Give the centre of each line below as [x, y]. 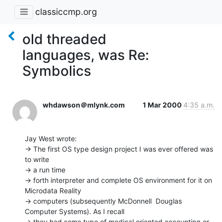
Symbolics [57, 71]
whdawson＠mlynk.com [84, 105]
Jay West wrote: [51, 138]
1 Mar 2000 [163, 105]
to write [37, 159]
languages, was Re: [86, 55]
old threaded [64, 39]
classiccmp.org [66, 12]
